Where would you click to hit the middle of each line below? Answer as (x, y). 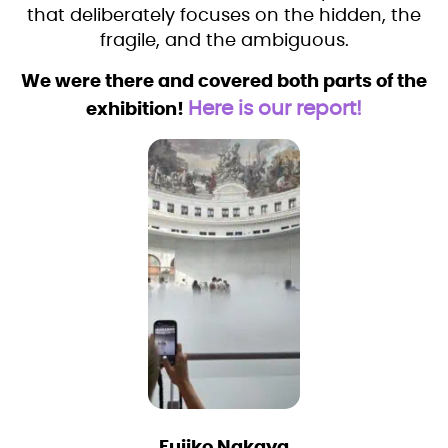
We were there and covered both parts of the (224, 82)
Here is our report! (275, 109)
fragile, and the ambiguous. (224, 41)
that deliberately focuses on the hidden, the (224, 16)
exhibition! (137, 110)
